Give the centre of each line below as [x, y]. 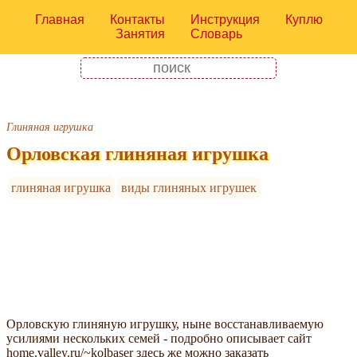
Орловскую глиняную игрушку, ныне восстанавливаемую [165, 324]
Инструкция [225, 20]
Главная [59, 20]
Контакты [137, 20]
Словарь [216, 34]
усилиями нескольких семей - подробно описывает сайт [159, 339]
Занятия [140, 34]
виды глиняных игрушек [189, 188]
